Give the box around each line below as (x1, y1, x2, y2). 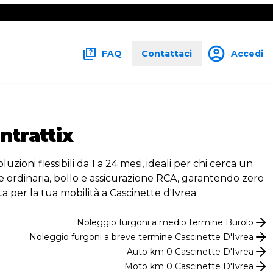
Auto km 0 (127, 246, 175, 257)
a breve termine (102, 231, 172, 243)
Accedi (231, 48, 263, 59)
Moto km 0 (124, 260, 175, 272)
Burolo (225, 216, 253, 228)
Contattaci (141, 48, 192, 59)
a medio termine (149, 216, 223, 228)
